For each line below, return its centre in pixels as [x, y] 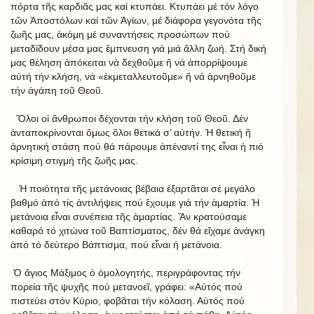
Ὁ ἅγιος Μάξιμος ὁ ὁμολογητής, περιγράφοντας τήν [125, 272]
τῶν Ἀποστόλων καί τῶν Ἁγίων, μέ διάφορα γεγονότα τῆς [136, 20]
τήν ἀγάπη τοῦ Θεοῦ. [57, 90]
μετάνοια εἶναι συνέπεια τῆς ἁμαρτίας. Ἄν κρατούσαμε [129, 216]
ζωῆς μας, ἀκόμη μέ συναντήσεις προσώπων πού [120, 34]
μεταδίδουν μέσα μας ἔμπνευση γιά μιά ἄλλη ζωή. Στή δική [138, 48]
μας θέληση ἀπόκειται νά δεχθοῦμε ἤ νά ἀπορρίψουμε [129, 62]
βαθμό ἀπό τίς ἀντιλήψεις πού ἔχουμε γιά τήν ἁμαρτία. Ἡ [135, 202]
